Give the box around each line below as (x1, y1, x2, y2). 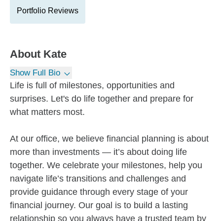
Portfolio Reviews (17, 6, 78, 15)
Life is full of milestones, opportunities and (10, 80, 175, 90)
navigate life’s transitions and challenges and (10, 174, 186, 184)
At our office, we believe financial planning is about (10, 134, 209, 144)
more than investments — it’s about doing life (10, 147, 187, 157)
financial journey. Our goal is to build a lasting (10, 200, 188, 210)
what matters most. (10, 107, 85, 117)
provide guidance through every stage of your (10, 187, 188, 197)
